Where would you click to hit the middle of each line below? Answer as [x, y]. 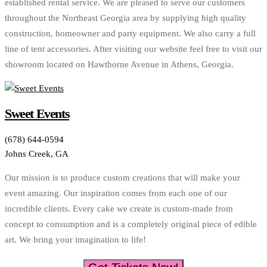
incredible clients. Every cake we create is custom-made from [119, 209]
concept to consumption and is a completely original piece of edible [131, 224]
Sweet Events [37, 114]
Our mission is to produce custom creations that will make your [122, 178]
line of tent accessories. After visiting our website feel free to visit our [133, 49]
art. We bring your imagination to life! [75, 240]
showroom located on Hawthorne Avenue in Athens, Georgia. [119, 64]
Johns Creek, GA [37, 154]
